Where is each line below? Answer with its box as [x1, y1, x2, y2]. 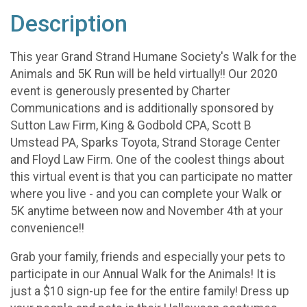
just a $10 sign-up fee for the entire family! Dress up [10, 284, 289, 299]
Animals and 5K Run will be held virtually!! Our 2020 [10, 66, 278, 81]
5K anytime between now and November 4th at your [10, 204, 283, 218]
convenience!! [10, 221, 84, 235]
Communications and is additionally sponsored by [10, 101, 273, 115]
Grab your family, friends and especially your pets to [10, 250, 285, 265]
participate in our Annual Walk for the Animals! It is [10, 267, 276, 282]
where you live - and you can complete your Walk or [10, 186, 282, 201]
